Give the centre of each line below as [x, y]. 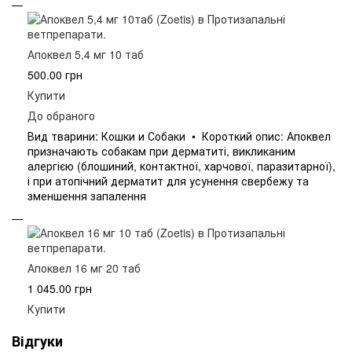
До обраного [61, 116]
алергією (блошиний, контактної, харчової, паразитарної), [181, 166]
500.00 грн [55, 75]
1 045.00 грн [60, 288]
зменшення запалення [87, 196]
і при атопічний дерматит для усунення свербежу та [168, 181]
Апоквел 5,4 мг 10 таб [86, 55]
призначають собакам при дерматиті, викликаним [161, 151]
